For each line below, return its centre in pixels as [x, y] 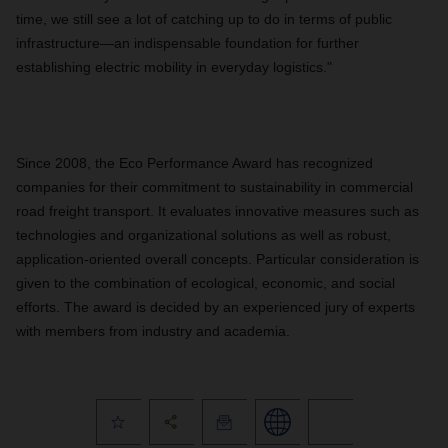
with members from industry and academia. [153, 331]
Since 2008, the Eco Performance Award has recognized [194, 163]
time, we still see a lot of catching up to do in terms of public [204, 19]
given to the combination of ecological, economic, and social [205, 283]
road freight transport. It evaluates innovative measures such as [217, 211]
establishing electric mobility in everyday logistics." [174, 67]
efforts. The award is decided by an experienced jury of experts [215, 307]
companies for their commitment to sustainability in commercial [214, 187]
